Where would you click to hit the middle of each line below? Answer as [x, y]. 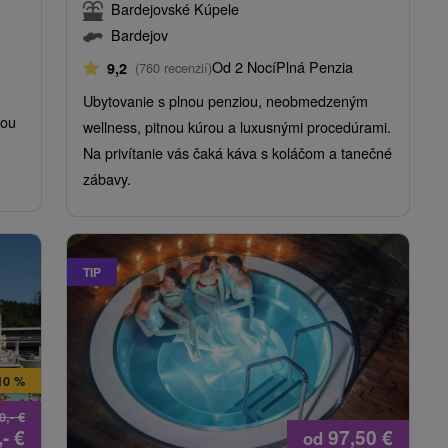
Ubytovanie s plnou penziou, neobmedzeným [225, 101]
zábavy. [107, 179]
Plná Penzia [314, 67]
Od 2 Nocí [244, 67]
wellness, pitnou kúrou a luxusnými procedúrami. [237, 127]
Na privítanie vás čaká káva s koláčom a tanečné [237, 153]
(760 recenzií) [173, 68]
